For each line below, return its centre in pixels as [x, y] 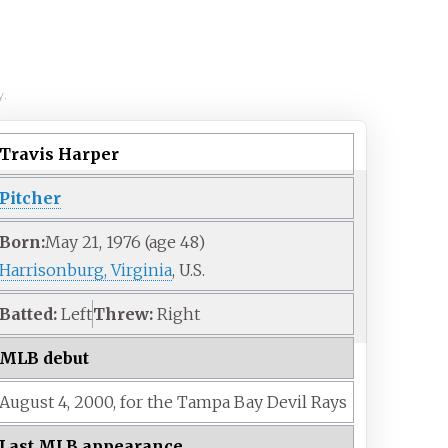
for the [147, 402]
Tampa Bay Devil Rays [262, 402]
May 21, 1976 [93, 242]
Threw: [123, 314]
